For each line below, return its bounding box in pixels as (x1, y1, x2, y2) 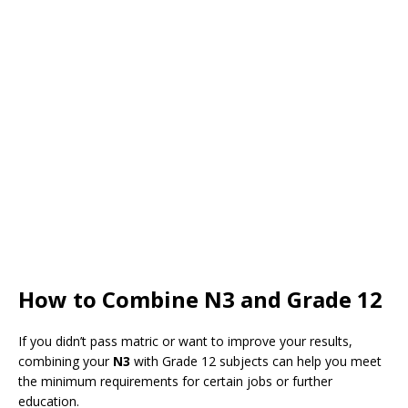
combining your (18, 352, 113, 370)
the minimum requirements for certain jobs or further (18, 372, 332, 390)
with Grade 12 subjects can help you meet (130, 352, 382, 370)
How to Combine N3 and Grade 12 (18, 284, 382, 314)
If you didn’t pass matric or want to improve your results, (18, 332, 352, 350)
